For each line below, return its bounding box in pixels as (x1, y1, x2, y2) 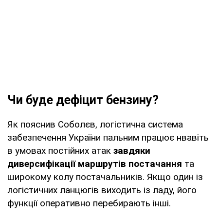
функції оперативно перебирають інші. (7, 197, 171, 209)
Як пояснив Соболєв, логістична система (7, 118, 183, 130)
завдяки (113, 145, 150, 156)
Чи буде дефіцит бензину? (7, 92, 159, 107)
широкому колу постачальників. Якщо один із (7, 171, 203, 182)
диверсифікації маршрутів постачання (7, 158, 182, 169)
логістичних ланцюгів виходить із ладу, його (7, 184, 197, 196)
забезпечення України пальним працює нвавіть (7, 131, 209, 143)
